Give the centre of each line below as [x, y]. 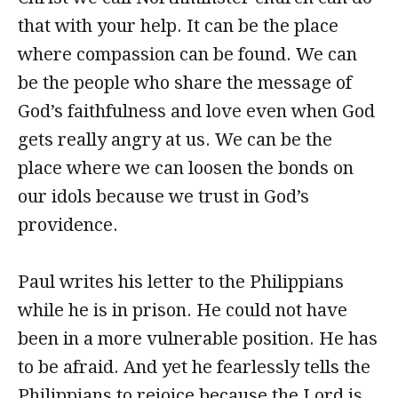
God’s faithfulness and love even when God [196, 111]
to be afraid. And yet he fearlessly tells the [194, 367]
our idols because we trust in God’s [163, 196]
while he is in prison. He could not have [183, 310]
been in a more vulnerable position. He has [198, 338]
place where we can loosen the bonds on [186, 168]
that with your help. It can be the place [178, 26]
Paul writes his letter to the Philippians [181, 282]
